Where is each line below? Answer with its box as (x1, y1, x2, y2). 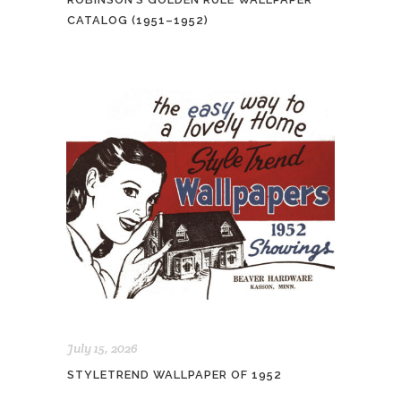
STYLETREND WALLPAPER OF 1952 (67, 368, 282, 382)
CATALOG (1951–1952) (67, 13, 209, 28)
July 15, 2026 (67, 340, 138, 357)
